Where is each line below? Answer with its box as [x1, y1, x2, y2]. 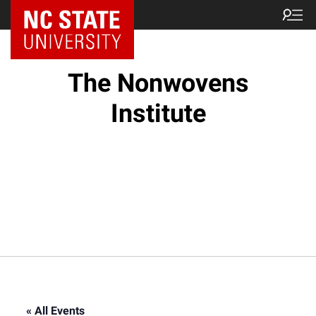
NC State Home [25, 8, 101, 22]
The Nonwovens [67, 68, 249, 98]
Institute [110, 99, 206, 128]
